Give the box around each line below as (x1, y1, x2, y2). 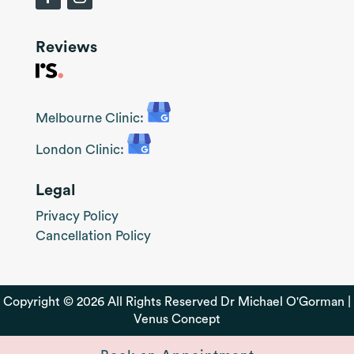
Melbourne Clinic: (35, 111, 147, 126)
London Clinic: (35, 143, 127, 157)
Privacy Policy (35, 209, 119, 224)
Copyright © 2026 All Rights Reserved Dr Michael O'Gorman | (3, 296, 351, 309)
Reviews (35, 40, 97, 56)
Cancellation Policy (35, 229, 151, 243)
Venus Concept (134, 313, 220, 326)
